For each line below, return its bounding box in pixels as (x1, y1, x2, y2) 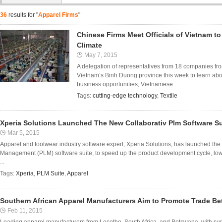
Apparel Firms (38, 11, 78, 18)
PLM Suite (37, 170, 64, 177)
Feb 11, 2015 (7, 207, 43, 214)
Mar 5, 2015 (7, 129, 40, 136)
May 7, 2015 (84, 52, 117, 58)
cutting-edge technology (93, 92, 157, 99)
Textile (160, 92, 177, 99)
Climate (77, 41, 102, 49)
